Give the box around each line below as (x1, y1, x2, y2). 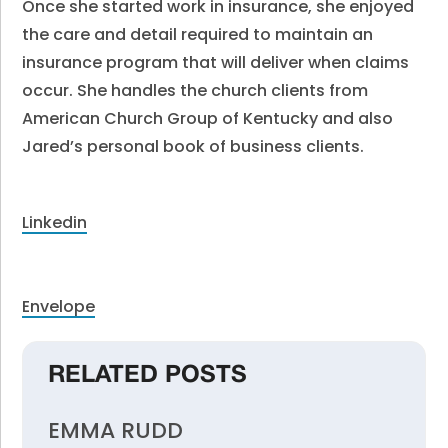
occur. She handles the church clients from (22, 79, 369, 102)
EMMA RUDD (48, 415, 184, 446)
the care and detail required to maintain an (22, 23, 374, 46)
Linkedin (22, 211, 88, 234)
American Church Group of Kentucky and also (22, 107, 394, 130)
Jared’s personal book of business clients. (22, 135, 365, 158)
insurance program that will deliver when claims (22, 51, 410, 74)
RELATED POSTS (48, 365, 248, 387)
